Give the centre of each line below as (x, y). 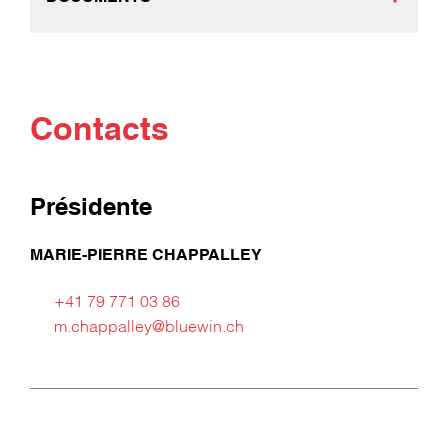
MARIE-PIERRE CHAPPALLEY (146, 256)
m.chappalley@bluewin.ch (149, 328)
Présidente (91, 209)
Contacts (99, 132)
